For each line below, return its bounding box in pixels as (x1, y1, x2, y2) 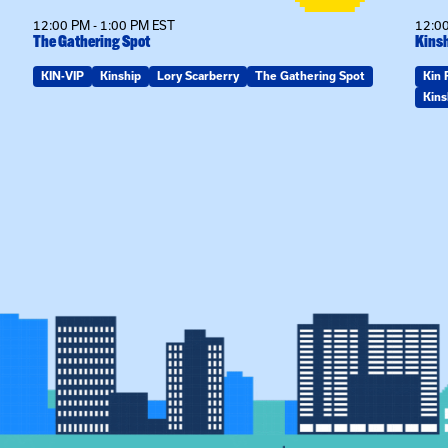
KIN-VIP (41, 70, 84, 82)
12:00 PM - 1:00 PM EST (33, 19, 175, 32)
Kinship (100, 70, 141, 82)
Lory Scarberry (157, 70, 239, 82)
